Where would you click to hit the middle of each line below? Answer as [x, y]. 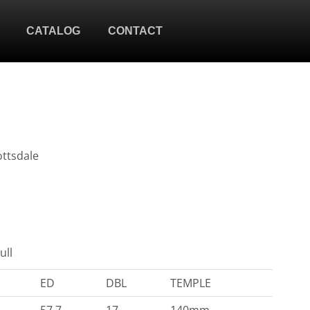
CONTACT [135, 31]
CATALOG [53, 31]
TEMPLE [191, 283]
